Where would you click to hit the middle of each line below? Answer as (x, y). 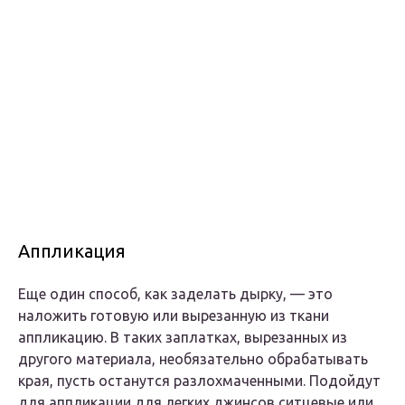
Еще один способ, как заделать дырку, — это (175, 294)
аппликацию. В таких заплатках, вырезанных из (183, 338)
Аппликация (72, 251)
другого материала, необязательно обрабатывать (193, 359)
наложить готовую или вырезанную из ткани (174, 316)
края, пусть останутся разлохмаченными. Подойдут (199, 381)
